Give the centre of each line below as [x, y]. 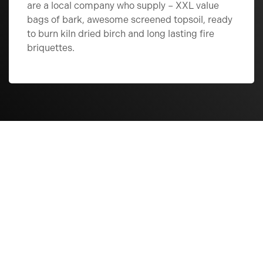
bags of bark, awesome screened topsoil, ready [130, 20]
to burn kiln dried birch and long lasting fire [121, 34]
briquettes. [51, 48]
